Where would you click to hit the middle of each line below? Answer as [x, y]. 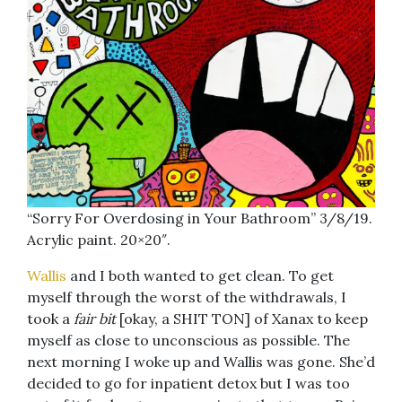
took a [50, 319]
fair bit [96, 319]
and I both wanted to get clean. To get [200, 276]
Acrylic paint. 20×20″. [99, 240]
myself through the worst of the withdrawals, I [187, 297]
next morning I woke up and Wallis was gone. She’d [201, 362]
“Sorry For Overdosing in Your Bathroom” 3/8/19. [200, 218]
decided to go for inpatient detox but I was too [188, 384]
